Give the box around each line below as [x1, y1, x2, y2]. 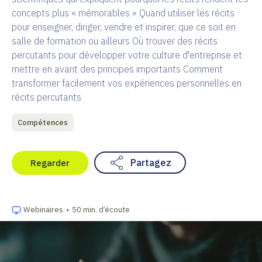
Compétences [18, 117, 68, 127]
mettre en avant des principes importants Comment [12, 63, 223, 75]
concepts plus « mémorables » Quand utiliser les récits [12, 6, 235, 19]
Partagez [130, 157, 171, 169]
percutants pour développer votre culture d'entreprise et [12, 49, 242, 61]
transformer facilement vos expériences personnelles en [12, 77, 242, 89]
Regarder [30, 157, 70, 168]
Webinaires [23, 204, 63, 215]
